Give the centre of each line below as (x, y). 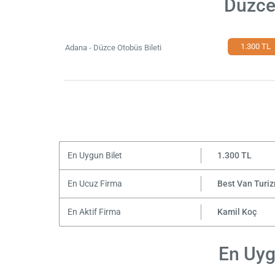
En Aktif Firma (94, 212)
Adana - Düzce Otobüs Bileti (114, 48)
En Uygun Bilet (95, 155)
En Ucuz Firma (95, 184)
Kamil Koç (237, 212)
